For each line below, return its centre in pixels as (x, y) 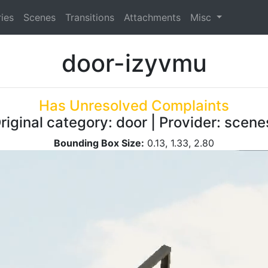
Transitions (89, 17)
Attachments (152, 17)
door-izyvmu (134, 63)
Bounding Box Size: (99, 143)
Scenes (39, 17)
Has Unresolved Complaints (134, 105)
